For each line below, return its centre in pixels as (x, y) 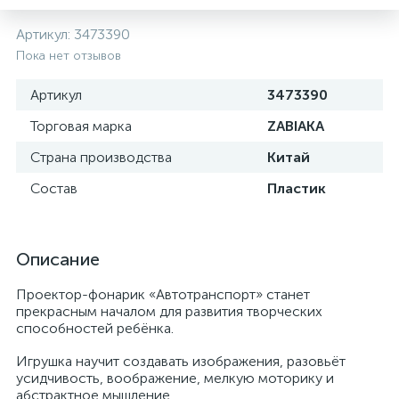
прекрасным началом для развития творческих (169, 311)
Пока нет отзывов (69, 56)
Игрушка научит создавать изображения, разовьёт (181, 361)
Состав (54, 188)
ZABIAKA (296, 126)
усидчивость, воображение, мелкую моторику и (175, 378)
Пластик (297, 188)
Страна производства (101, 157)
